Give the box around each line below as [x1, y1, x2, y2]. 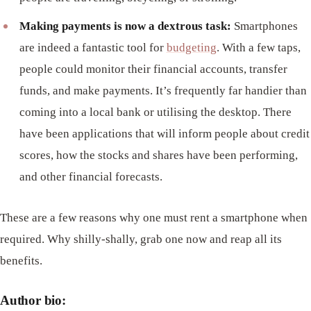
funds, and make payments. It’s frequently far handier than [19, 84, 307, 98]
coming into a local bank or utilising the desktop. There [19, 106, 292, 119]
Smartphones [230, 19, 298, 33]
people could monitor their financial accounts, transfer [19, 62, 287, 76]
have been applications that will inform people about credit [19, 127, 310, 141]
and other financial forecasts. [19, 170, 162, 184]
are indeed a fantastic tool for [19, 41, 167, 55]
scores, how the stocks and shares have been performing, [19, 149, 298, 162]
